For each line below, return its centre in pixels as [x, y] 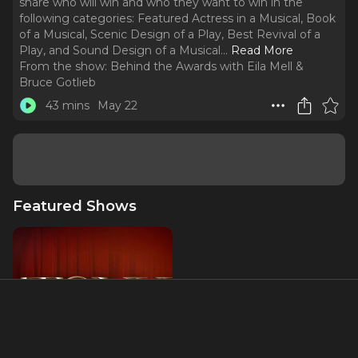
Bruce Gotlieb [58, 82]
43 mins [67, 105]
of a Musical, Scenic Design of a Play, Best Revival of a [170, 34]
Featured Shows [75, 206]
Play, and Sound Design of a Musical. [121, 50]
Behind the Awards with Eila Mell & [207, 66]
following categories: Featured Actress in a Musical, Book [177, 18]
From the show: [63, 66]
